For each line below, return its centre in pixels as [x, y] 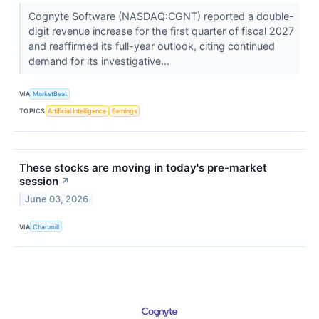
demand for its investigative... [100, 61]
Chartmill [46, 226]
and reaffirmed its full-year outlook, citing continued [151, 46]
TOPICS [32, 111]
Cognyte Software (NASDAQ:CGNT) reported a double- [161, 16]
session [39, 181]
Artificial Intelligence [77, 111]
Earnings [124, 111]
